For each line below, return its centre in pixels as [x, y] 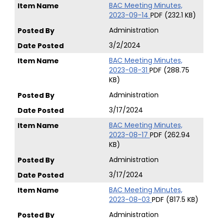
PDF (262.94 [170, 135]
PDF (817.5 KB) [175, 200]
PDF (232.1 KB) [173, 15]
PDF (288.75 [169, 70]
